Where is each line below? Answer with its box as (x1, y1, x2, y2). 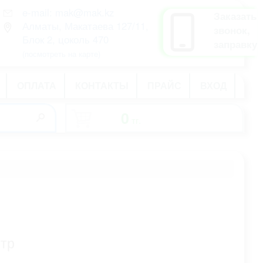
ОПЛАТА (17, 79, 56, 92)
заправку (214, 37, 257, 51)
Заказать (214, 9, 257, 23)
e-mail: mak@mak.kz (22, 5, 114, 19)
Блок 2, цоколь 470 (22, 32, 109, 46)
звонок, (214, 23, 250, 37)
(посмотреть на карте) (22, 48, 100, 59)
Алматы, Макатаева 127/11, (22, 19, 149, 33)
